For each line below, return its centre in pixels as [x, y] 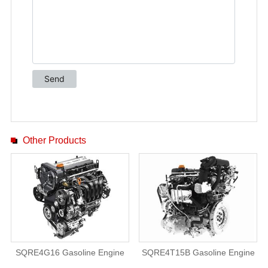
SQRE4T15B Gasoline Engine [198, 252]
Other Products [54, 140]
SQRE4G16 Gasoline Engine [70, 252]
